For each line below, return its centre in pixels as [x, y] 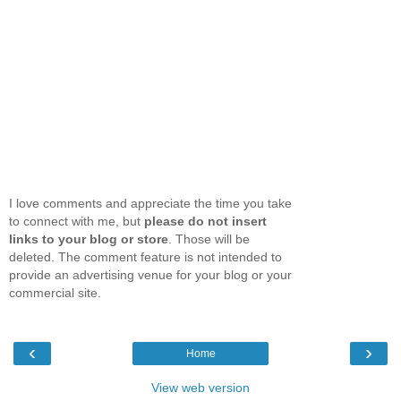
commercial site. [55, 293]
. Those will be [209, 239]
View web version [200, 387]
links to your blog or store [89, 239]
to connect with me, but [77, 222]
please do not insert [205, 222]
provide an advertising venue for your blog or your [150, 275]
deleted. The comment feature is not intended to [145, 257]
